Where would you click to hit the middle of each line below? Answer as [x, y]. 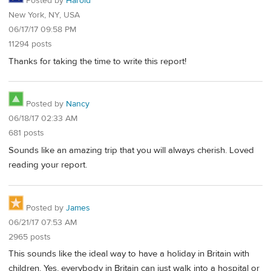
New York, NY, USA [44, 15]
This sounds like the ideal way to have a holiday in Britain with [129, 254]
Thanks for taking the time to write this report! [97, 61]
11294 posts [30, 44]
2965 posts [30, 237]
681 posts [26, 133]
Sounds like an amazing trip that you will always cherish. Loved [131, 150]
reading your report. [48, 165]
